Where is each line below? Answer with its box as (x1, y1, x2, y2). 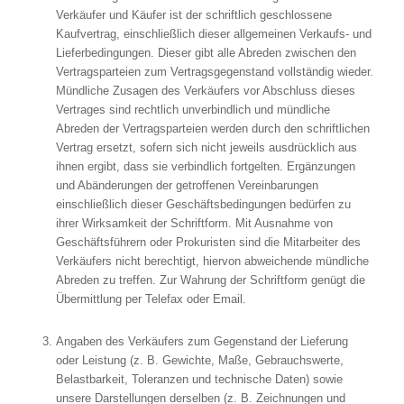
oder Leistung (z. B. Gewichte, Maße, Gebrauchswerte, (55, 353, 344, 368)
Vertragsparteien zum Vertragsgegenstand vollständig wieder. (55, 65, 373, 79)
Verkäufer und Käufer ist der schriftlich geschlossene (55, 8, 332, 23)
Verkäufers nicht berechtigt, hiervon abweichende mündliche (55, 254, 369, 269)
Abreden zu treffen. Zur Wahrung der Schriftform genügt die (55, 273, 365, 288)
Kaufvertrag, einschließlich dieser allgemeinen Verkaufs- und (55, 27, 372, 41)
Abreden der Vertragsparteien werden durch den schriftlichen (55, 122, 370, 136)
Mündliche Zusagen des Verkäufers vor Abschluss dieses (55, 84, 355, 98)
